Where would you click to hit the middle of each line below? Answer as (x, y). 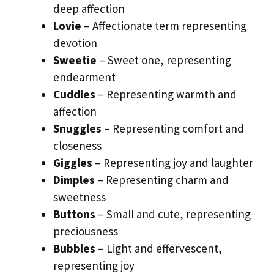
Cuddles (74, 94)
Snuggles (77, 128)
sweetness (80, 197)
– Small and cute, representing (173, 214)
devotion (75, 43)
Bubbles (74, 248)
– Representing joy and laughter (173, 162)
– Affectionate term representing (164, 25)
